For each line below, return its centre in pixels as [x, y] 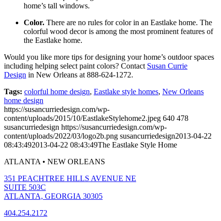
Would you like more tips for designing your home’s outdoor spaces [109, 57]
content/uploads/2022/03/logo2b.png [61, 136]
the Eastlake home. [53, 40]
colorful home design [57, 91]
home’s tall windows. [57, 5]
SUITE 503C [25, 187]
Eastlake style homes [126, 91]
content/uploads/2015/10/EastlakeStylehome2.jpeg [82, 118]
